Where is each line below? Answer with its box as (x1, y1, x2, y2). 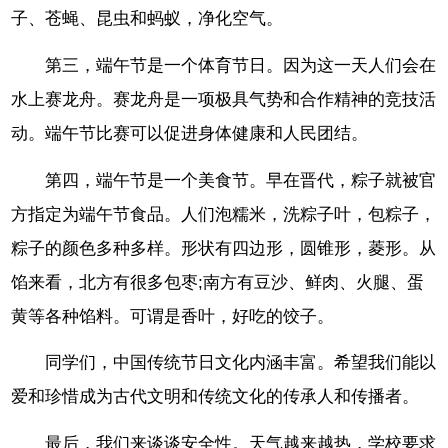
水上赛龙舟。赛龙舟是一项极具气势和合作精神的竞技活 (11, 89, 437, 109)
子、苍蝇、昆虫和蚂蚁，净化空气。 (11, 9, 284, 29)
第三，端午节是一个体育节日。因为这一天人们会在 (45, 55, 437, 75)
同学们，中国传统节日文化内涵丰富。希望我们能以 (45, 353, 437, 373)
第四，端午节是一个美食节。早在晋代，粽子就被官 (45, 170, 437, 190)
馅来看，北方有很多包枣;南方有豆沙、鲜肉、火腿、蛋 (11, 272, 425, 292)
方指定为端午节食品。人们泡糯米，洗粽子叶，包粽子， (11, 204, 437, 224)
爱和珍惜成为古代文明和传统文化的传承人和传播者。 (11, 387, 420, 407)
